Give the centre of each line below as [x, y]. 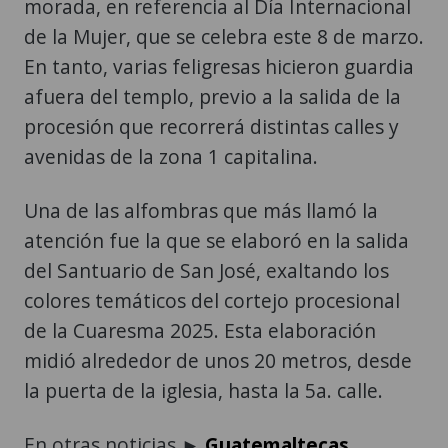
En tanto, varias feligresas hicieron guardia [219, 66]
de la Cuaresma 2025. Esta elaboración [200, 330]
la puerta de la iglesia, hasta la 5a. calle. [203, 390]
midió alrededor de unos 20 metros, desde [218, 360]
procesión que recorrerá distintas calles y [211, 126]
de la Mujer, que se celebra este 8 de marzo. [224, 36]
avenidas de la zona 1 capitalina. [171, 156]
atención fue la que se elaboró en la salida [216, 240]
